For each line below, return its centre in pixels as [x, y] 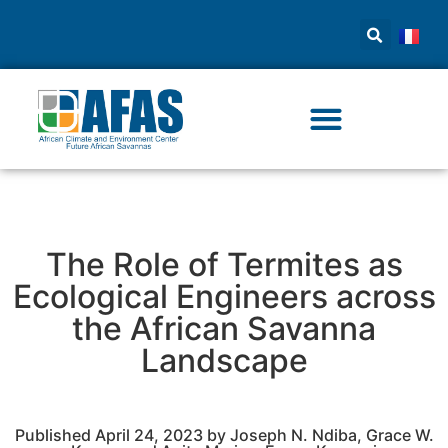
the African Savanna [224, 328]
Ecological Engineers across [224, 296]
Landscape [224, 360]
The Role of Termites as [224, 264]
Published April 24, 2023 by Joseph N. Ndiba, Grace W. [224, 435]
